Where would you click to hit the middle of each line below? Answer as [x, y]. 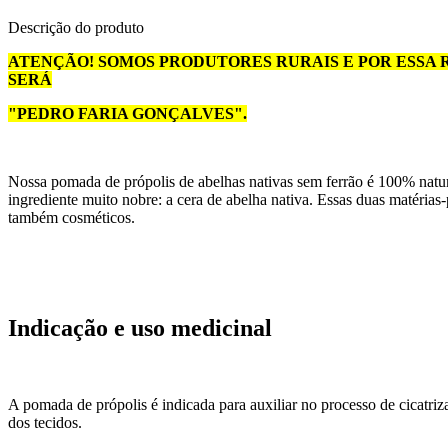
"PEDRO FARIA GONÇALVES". [127, 113]
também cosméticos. [71, 217]
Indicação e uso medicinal [140, 327]
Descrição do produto [76, 27]
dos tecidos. [47, 422]
